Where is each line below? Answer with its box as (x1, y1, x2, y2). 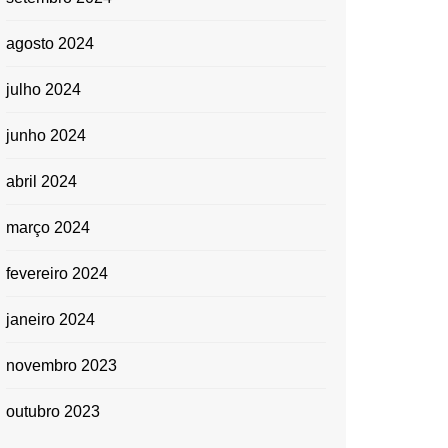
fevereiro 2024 (6, 265, 108, 282)
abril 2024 (6, 173, 77, 190)
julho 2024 (6, 81, 81, 98)
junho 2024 (6, 127, 86, 144)
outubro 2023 (6, 403, 100, 420)
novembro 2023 (6, 357, 117, 374)
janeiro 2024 (6, 311, 95, 328)
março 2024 (6, 219, 90, 236)
